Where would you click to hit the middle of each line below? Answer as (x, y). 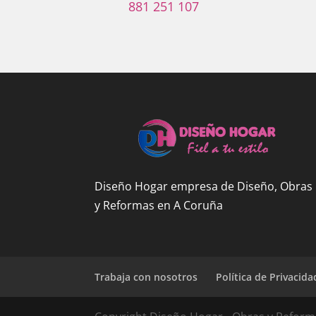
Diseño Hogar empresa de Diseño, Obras (204, 186)
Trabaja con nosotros (146, 276)
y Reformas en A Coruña (159, 205)
